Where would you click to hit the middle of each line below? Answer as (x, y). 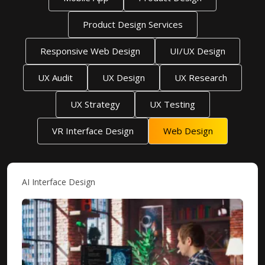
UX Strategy (95, 104)
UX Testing (172, 104)
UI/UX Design (197, 51)
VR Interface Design (93, 131)
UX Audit (55, 77)
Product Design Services (132, 24)
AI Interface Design (59, 182)
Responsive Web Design (90, 51)
